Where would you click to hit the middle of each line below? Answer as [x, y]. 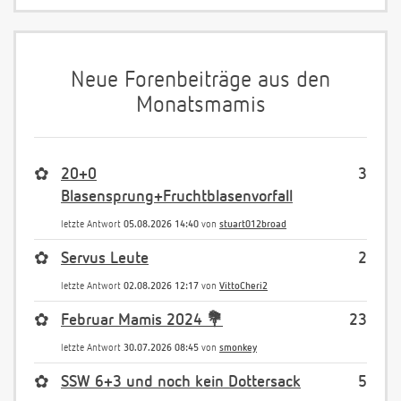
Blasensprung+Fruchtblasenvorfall [177, 197]
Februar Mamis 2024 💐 [142, 321]
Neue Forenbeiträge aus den [200, 81]
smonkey [238, 348]
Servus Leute [105, 259]
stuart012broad [253, 225]
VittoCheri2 [243, 286]
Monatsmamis [200, 107]
